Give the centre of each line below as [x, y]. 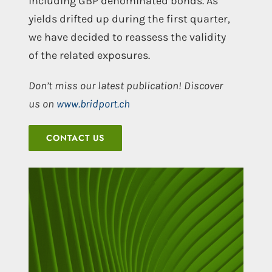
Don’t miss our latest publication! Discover [125, 86]
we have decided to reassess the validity [127, 37]
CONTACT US [75, 138]
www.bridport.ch [93, 104]
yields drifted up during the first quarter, [129, 19]
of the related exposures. [89, 56]
